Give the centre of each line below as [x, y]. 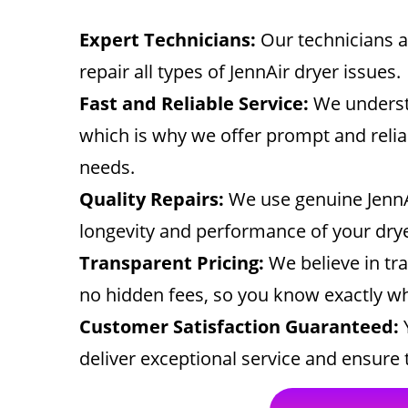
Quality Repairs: [152, 199]
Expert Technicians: [168, 40]
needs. [107, 167]
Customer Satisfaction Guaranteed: [239, 326]
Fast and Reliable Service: [194, 103]
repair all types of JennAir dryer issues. [240, 71]
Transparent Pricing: [172, 263]
